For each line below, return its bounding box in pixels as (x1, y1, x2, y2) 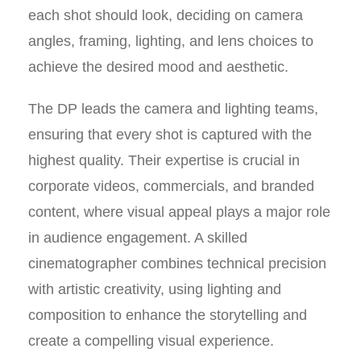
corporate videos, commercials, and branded (28, 178, 314, 194)
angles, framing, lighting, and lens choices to (28, 33, 313, 49)
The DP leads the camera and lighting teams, (28, 101, 318, 117)
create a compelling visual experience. (28, 333, 274, 349)
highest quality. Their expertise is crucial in (28, 152, 300, 168)
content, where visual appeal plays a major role (28, 204, 330, 220)
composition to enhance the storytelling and (28, 307, 307, 323)
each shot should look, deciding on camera (28, 7, 303, 23)
